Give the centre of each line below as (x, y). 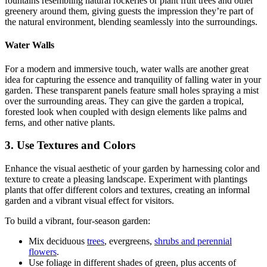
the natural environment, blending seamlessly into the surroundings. (131, 22)
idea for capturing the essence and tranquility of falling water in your (133, 79)
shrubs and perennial (193, 241)
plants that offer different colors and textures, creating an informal (127, 190)
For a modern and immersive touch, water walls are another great (127, 69)
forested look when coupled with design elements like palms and (126, 111)
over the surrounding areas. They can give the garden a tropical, (124, 101)
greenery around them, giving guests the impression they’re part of (129, 11)
